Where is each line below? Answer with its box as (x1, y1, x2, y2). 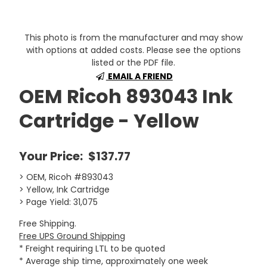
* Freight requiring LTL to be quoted (19, 243, 166, 254)
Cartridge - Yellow (19, 107, 200, 134)
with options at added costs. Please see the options (26, 44, 241, 56)
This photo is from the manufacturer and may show (24, 32, 243, 44)
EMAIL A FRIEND (105, 70, 173, 82)
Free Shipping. (19, 218, 77, 229)
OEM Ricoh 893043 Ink (19, 83, 234, 110)
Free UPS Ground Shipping (19, 230, 126, 242)
